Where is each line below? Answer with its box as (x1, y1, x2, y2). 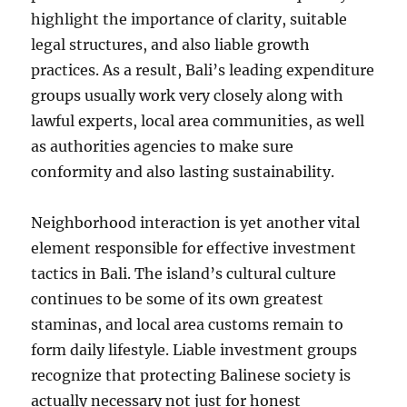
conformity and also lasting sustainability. (31, 163, 335, 181)
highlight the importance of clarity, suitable (31, 10, 348, 28)
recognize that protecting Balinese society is (31, 366, 352, 384)
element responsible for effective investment (31, 239, 357, 257)
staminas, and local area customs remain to (31, 315, 344, 333)
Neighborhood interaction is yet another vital (31, 213, 361, 232)
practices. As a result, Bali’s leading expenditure (31, 61, 375, 79)
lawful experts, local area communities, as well (31, 112, 365, 130)
